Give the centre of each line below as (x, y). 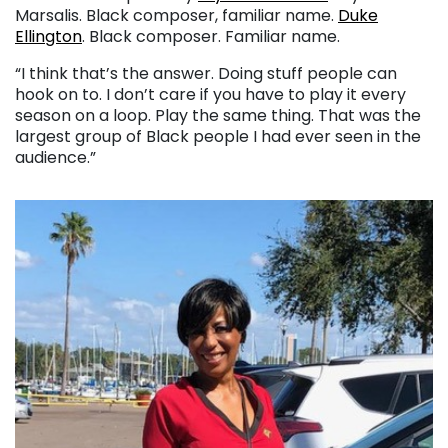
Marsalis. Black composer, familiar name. (176, 16)
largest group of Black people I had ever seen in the (218, 137)
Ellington (48, 37)
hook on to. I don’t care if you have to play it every (210, 95)
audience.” (55, 158)
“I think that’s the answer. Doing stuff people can (206, 74)
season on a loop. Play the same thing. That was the (218, 116)
